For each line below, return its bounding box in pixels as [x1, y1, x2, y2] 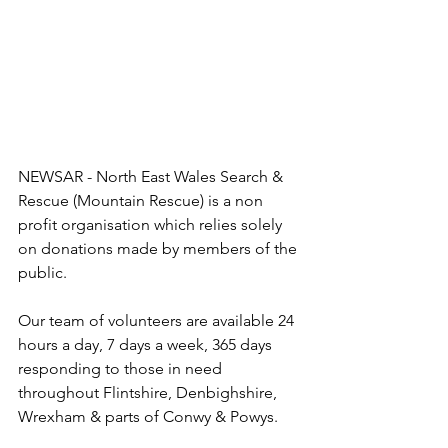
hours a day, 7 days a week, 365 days [18, 335, 276, 354]
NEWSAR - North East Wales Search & [18, 167, 287, 186]
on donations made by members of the [18, 239, 301, 258]
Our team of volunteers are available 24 [18, 311, 298, 330]
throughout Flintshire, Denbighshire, [18, 383, 281, 402]
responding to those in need [18, 359, 226, 378]
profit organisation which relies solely [18, 215, 286, 234]
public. [18, 263, 71, 282]
